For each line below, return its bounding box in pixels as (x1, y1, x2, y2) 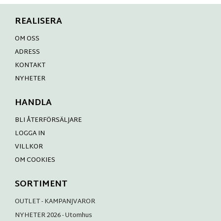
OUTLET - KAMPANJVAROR (15, 196, 95, 208)
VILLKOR (15, 141, 43, 153)
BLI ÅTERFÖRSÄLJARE (15, 114, 82, 127)
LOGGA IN (15, 128, 45, 140)
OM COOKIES (15, 154, 55, 167)
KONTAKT (15, 60, 45, 72)
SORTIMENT (15, 177, 68, 193)
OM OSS (15, 33, 39, 45)
